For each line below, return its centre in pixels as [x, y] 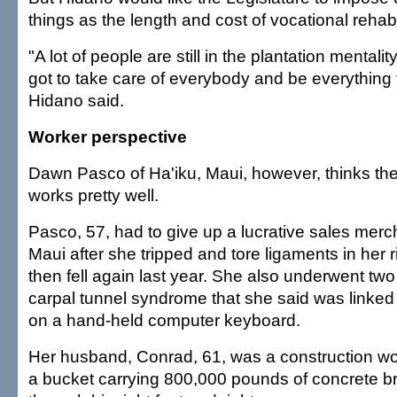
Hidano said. [76, 100]
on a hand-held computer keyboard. [164, 320]
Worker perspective [108, 136]
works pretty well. [93, 195]
